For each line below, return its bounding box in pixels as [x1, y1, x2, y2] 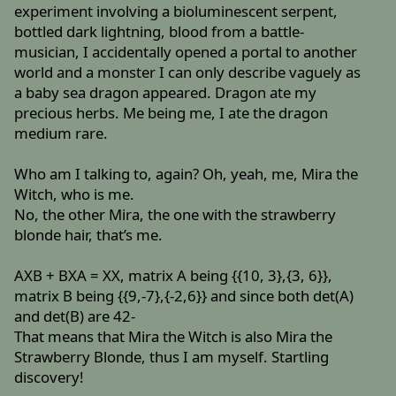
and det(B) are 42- [14, 306, 136, 327]
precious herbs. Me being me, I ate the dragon [14, 103, 329, 124]
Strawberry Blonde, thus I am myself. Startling [14, 346, 330, 368]
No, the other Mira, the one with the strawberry [14, 204, 337, 225]
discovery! [14, 367, 85, 388]
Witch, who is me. [14, 184, 135, 205]
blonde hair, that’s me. [14, 225, 164, 246]
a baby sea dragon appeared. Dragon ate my [14, 82, 317, 103]
